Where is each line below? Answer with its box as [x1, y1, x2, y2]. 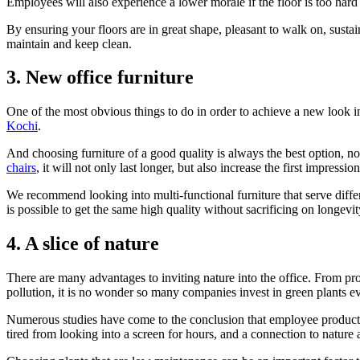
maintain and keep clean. [6, 36, 132, 51]
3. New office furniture [6, 67, 194, 88]
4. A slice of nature [6, 233, 159, 255]
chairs [6, 161, 36, 175]
